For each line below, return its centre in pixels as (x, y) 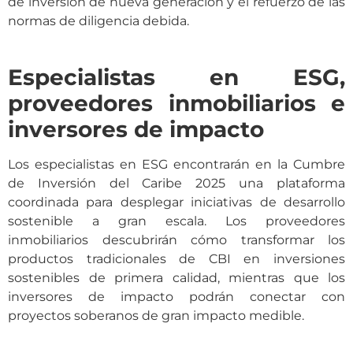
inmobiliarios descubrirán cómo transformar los (176, 240)
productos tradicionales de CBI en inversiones (176, 258)
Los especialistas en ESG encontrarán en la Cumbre (176, 164)
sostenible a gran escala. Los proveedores (176, 221)
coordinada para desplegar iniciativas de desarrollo (176, 202)
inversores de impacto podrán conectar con (176, 296)
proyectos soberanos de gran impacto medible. (156, 315)
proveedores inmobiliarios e (176, 103)
